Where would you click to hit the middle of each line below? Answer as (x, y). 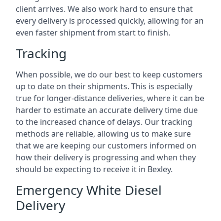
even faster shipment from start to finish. (93, 33)
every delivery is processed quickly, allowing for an (110, 21)
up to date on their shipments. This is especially (104, 86)
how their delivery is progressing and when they (106, 157)
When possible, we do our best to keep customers (109, 74)
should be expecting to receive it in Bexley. (94, 169)
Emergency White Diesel (89, 190)
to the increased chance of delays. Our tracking (104, 122)
